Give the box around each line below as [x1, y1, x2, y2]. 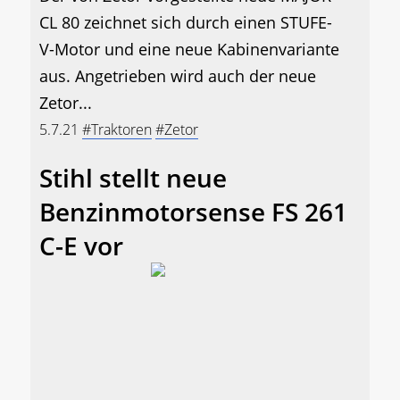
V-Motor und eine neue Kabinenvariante [39, 37, 339, 60]
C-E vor [39, 228, 123, 262]
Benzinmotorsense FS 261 [39, 194, 347, 229]
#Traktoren [82, 119, 152, 139]
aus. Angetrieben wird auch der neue [39, 64, 316, 87]
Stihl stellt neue [39, 160, 227, 195]
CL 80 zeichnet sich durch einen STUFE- [39, 11, 332, 33]
